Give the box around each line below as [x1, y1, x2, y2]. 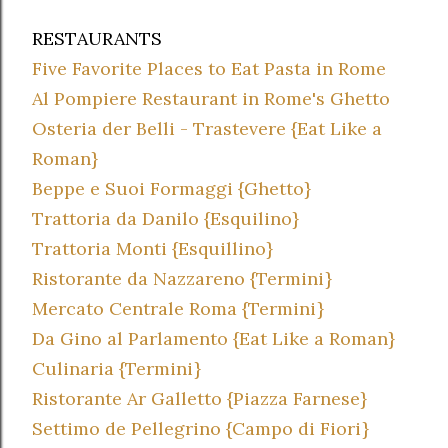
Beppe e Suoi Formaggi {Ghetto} [32, 177, 311, 200]
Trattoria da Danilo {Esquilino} [32, 207, 299, 230]
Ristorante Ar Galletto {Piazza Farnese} [32, 387, 367, 410]
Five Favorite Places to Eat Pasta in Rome [32, 57, 386, 80]
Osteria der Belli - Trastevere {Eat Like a [32, 117, 382, 140]
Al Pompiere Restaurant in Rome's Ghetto [32, 87, 390, 110]
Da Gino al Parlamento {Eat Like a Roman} [32, 327, 395, 350]
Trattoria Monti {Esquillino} [32, 237, 273, 260]
